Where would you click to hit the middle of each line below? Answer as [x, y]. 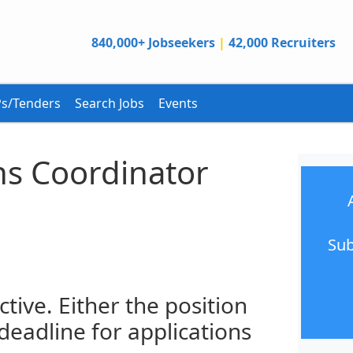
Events [178, 103]
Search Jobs [110, 103]
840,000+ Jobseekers [153, 42]
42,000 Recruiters [282, 42]
